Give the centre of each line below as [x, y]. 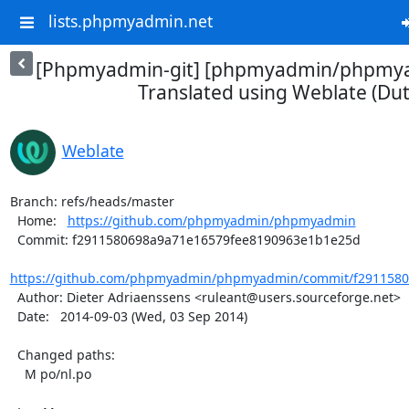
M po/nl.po [17, 374]
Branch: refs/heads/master [92, 201]
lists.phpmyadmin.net [130, 21]
